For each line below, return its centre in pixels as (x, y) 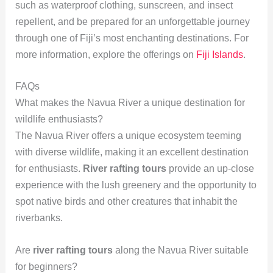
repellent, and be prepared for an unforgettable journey (132, 21)
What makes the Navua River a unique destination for (130, 103)
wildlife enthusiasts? (59, 119)
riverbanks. (39, 218)
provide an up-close (210, 169)
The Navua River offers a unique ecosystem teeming (128, 136)
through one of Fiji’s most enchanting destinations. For (132, 38)
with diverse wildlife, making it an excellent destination (132, 152)
